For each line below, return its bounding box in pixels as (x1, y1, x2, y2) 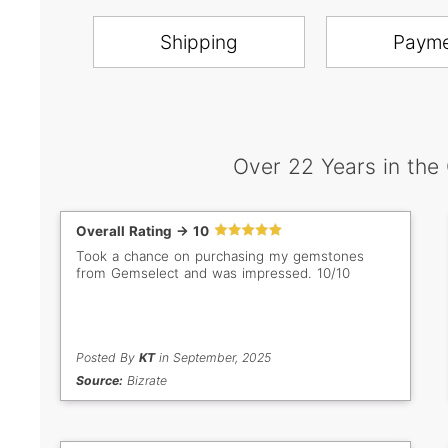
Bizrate (123, 373, 167, 389)
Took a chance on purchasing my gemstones (76, 248, 364, 265)
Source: (76, 373, 123, 389)
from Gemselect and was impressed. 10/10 (76, 265, 350, 282)
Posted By (76, 350, 139, 366)
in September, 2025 (154, 350, 271, 366)
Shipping (159, 30, 238, 55)
